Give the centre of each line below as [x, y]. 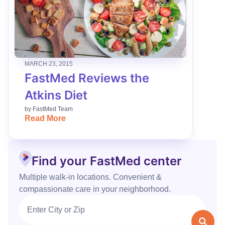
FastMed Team [53, 109]
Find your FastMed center [107, 161]
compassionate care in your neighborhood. [95, 189]
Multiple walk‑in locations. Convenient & [90, 177]
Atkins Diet [56, 95]
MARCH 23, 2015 [49, 64]
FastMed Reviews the [87, 78]
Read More [45, 118]
